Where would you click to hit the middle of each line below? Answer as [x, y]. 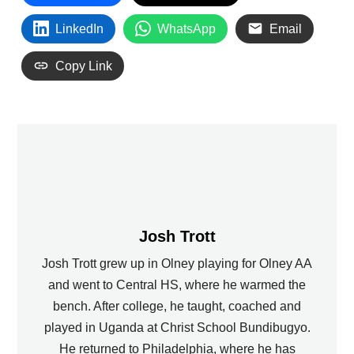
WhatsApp [187, 28]
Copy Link [84, 66]
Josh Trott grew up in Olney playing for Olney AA [177, 263]
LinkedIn [80, 28]
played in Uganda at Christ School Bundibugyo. [177, 327]
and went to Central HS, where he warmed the [177, 284]
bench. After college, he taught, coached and [177, 306]
